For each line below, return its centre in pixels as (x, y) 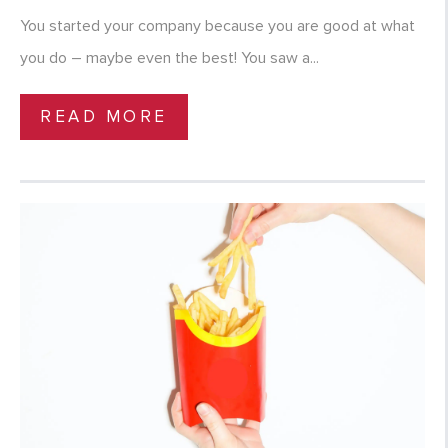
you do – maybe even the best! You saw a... (169, 58)
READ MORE (104, 117)
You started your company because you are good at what (217, 26)
